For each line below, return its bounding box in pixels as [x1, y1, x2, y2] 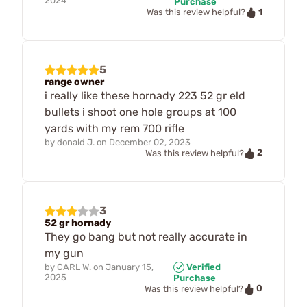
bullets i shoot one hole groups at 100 [45, 106, 236, 119]
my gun [45, 246, 84, 260]
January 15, [106, 261, 153, 272]
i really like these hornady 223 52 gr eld [45, 89, 245, 103]
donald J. [57, 137, 95, 148]
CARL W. [57, 261, 91, 272]
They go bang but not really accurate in [45, 230, 247, 243]
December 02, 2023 [109, 137, 191, 148]
